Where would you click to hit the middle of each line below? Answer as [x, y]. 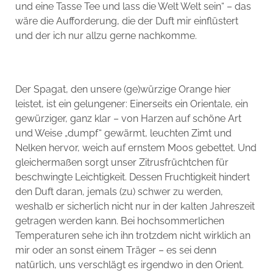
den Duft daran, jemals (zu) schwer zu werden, [119, 192]
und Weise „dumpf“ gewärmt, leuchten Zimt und [123, 133]
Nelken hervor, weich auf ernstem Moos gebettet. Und [136, 148]
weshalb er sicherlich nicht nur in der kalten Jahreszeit [135, 207]
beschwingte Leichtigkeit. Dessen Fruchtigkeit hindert [132, 177]
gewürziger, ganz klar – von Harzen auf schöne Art [128, 119]
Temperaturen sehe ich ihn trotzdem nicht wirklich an [133, 236]
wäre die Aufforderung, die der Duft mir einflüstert [126, 21]
